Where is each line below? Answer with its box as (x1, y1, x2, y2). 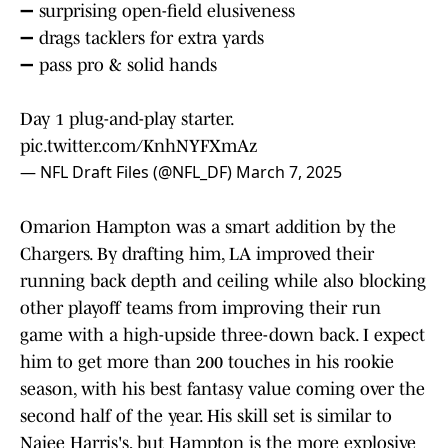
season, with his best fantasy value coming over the (20, 379, 425, 400)
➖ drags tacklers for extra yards (20, 28, 264, 49)
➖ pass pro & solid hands (20, 55, 217, 76)
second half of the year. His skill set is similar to (20, 406, 392, 427)
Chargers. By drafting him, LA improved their (20, 244, 374, 265)
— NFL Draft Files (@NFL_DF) (20, 161, 236, 184)
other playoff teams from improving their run (20, 298, 381, 319)
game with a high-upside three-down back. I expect (20, 325, 425, 346)
